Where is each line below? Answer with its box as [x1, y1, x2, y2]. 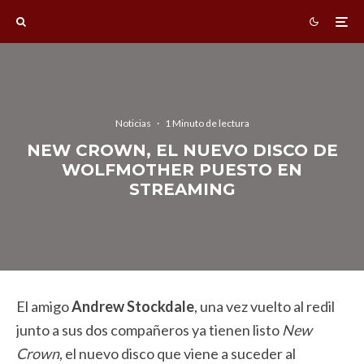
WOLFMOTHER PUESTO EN [62, 159, 302, 180]
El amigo [16, 297, 71, 315]
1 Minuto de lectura [164, 116, 249, 129]
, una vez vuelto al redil [194, 297, 335, 315]
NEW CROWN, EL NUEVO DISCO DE [26, 140, 338, 160]
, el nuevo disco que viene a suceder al [59, 344, 296, 362]
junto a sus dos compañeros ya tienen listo [16, 321, 282, 339]
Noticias [115, 116, 151, 129]
